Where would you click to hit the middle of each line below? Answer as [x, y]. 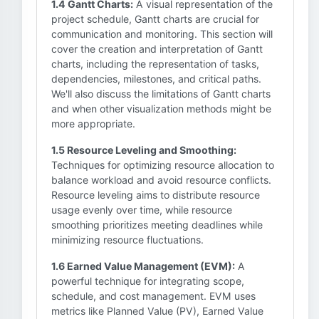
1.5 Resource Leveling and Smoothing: [144, 150]
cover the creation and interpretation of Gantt [157, 49]
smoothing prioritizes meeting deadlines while [157, 225]
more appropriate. [93, 124]
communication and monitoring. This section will [162, 34]
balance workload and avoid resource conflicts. [161, 180]
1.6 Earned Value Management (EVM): [143, 266]
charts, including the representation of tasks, [155, 64]
